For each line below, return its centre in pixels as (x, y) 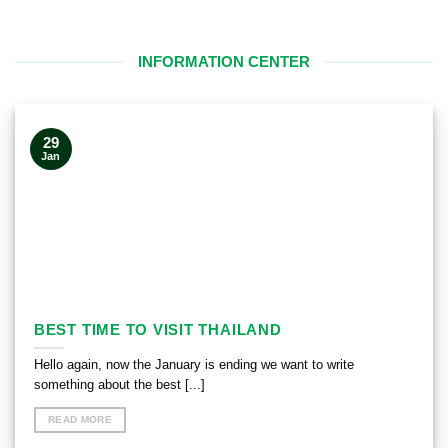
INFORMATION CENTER (224, 61)
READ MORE (80, 419)
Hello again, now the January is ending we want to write (193, 365)
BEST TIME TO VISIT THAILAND (157, 330)
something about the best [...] (119, 385)
